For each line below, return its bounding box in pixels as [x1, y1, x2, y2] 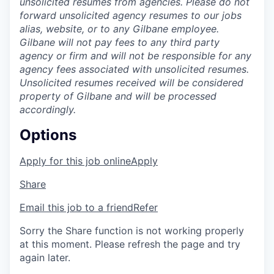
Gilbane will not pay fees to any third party [20, 36, 220, 49]
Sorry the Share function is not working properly [20, 224, 244, 237]
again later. [20, 251, 70, 264]
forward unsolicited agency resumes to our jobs [20, 9, 242, 22]
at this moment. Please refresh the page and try [20, 238, 240, 251]
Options [20, 126, 76, 144]
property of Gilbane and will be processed [20, 90, 217, 103]
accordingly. [20, 103, 76, 116]
